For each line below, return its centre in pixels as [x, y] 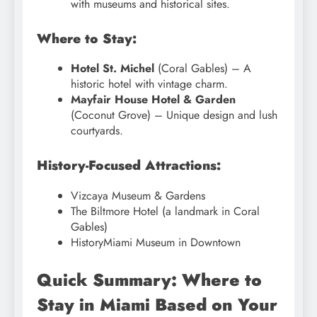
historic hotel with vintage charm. [149, 84]
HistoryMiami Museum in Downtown [156, 243]
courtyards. [97, 131]
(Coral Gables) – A [203, 69]
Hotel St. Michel [113, 69]
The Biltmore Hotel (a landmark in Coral [165, 212]
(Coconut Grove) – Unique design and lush [174, 115]
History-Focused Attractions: [129, 166]
